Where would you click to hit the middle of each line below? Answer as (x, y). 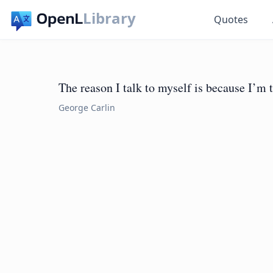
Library (110, 18)
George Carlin (87, 108)
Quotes (231, 19)
